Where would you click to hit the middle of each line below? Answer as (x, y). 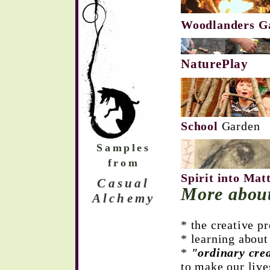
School (201, 126)
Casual (124, 183)
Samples (124, 148)
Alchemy (124, 198)
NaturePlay (216, 64)
